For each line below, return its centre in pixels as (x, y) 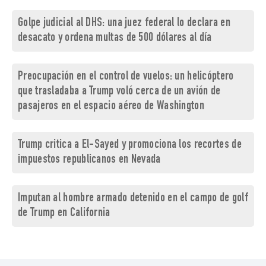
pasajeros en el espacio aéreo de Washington (111, 107)
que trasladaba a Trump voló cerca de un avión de (119, 92)
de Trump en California (64, 214)
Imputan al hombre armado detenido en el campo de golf (133, 199)
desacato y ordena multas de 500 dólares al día (115, 39)
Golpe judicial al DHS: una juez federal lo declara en (124, 24)
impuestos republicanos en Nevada (89, 160)
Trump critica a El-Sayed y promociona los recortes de (130, 145)
